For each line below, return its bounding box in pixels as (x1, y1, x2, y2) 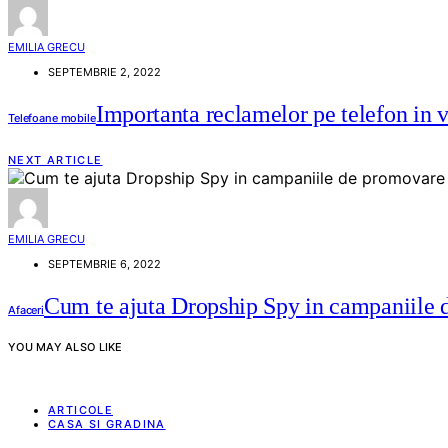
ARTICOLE (48, 403, 113, 418)
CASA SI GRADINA (48, 417, 166, 432)
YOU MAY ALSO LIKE (8, 340, 123, 355)
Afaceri (8, 303, 45, 318)
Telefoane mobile (8, 111, 96, 126)
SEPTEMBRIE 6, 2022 (48, 257, 161, 272)
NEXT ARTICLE (8, 153, 103, 168)
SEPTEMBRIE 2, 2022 (48, 65, 161, 80)
